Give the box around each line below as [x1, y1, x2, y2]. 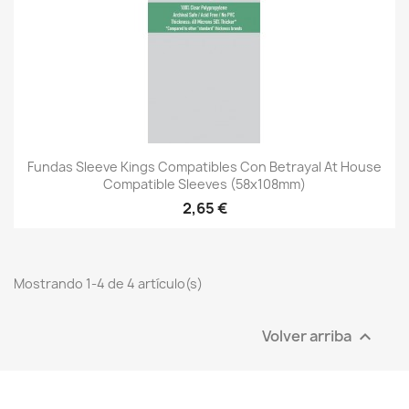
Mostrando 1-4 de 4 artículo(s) [14, 274, 203, 292]
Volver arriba [262, 325, 354, 345]
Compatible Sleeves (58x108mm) [103, 175, 306, 194]
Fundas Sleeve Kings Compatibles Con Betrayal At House [27, 158, 382, 176]
